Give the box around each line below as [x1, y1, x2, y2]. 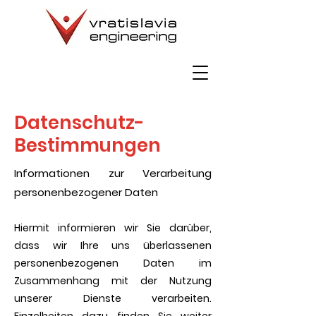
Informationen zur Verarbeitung [14, 166, 212, 181]
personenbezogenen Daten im [14, 256, 212, 270]
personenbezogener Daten [14, 185, 158, 200]
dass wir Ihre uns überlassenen [14, 238, 212, 253]
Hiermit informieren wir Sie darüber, [14, 221, 212, 235]
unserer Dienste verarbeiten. [14, 291, 212, 305]
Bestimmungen [14, 133, 161, 158]
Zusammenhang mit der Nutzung [14, 274, 212, 288]
